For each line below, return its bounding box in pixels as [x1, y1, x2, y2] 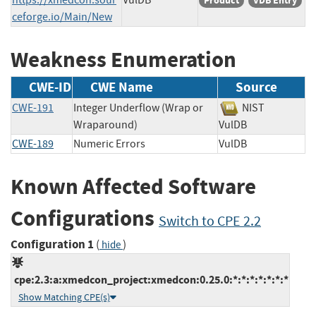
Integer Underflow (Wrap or [73, 101, 203, 116]
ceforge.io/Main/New [12, 9, 112, 24]
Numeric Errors [73, 137, 145, 152]
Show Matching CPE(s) [18, 291, 110, 303]
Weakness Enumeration [11, 44, 236, 74]
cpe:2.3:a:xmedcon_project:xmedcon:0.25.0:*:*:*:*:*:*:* [12, 272, 288, 287]
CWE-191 [12, 101, 54, 116]
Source [236, 78, 277, 97]
